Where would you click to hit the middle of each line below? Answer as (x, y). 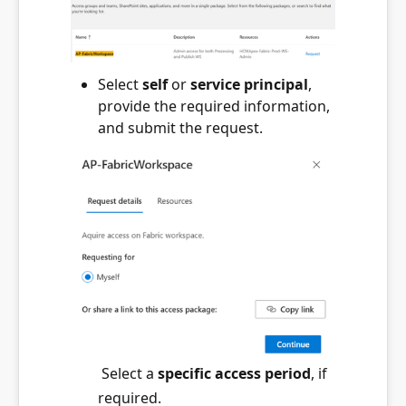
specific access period (234, 373)
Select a (128, 373)
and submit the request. (180, 128)
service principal (249, 85)
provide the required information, (214, 106)
